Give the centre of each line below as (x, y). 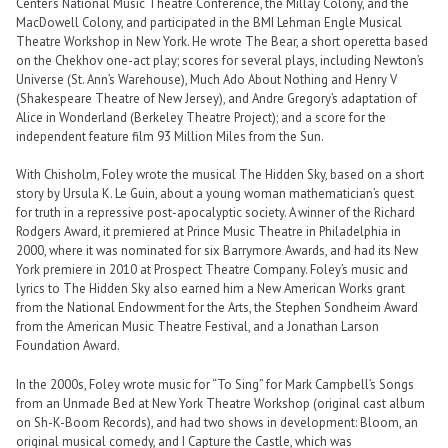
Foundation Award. (68, 346)
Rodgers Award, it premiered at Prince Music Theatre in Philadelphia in (208, 232)
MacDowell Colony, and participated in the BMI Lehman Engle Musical (209, 23)
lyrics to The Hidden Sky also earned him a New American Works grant (210, 289)
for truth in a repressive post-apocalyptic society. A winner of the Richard (215, 213)
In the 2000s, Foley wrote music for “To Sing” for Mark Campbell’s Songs (215, 384)
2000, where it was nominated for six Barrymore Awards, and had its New (217, 251)
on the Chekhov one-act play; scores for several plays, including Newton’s (220, 61)
